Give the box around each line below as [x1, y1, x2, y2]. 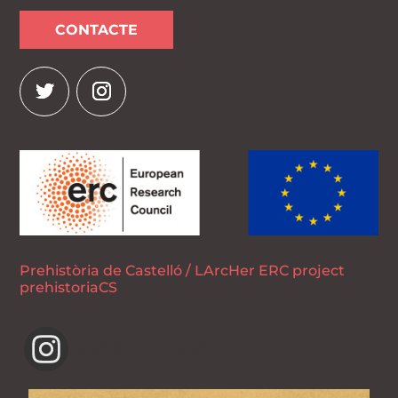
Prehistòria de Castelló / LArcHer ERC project [20, 261, 346, 279]
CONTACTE [55, 20, 139, 38]
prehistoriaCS [20, 278, 118, 296]
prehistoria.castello [77, 338, 216, 356]
